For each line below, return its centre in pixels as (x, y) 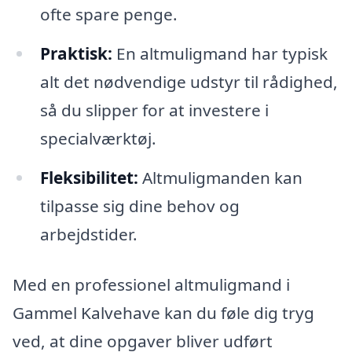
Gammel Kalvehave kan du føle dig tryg (163, 312)
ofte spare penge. (108, 15)
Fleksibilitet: (89, 177)
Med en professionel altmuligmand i (151, 284)
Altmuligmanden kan (220, 177)
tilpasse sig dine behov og (139, 205)
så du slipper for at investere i (154, 110)
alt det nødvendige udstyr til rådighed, (189, 81)
